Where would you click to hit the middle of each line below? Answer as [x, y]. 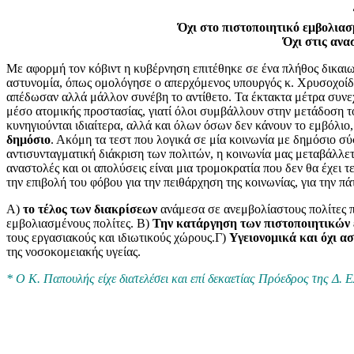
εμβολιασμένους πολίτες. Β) [79, 223]
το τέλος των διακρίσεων [90, 209]
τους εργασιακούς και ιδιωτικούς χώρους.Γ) [118, 237]
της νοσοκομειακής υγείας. [73, 251]
